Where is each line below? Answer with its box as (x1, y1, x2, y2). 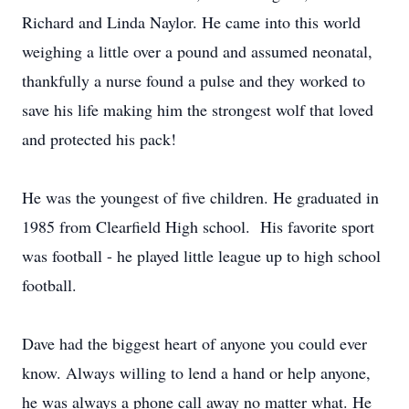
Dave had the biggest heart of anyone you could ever (22, 332, 367, 354)
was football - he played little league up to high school (22, 245, 381, 267)
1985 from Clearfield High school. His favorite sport (22, 215, 374, 237)
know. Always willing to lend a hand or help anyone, (22, 362, 371, 383)
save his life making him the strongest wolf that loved (22, 99, 373, 121)
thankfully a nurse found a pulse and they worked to (22, 69, 365, 91)
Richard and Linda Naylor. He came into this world (22, 11, 361, 33)
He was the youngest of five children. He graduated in (22, 186, 379, 208)
